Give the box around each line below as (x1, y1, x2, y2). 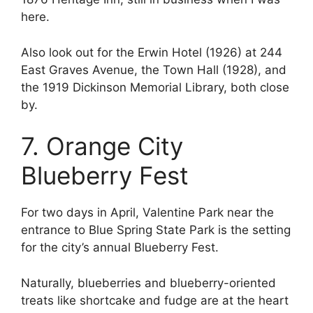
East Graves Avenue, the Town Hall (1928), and (21, 62, 286, 77)
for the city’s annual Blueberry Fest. (21, 240, 219, 255)
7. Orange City (21, 131, 183, 161)
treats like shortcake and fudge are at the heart (21, 293, 289, 307)
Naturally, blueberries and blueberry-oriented (21, 275, 276, 290)
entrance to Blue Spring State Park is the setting (21, 223, 291, 238)
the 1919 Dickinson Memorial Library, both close (21, 80, 289, 94)
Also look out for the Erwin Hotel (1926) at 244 (21, 45, 282, 59)
